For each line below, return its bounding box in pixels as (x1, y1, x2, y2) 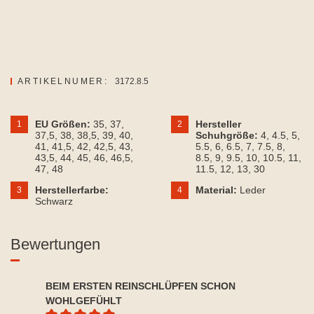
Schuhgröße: (196, 130, 261, 142)
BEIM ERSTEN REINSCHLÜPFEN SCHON (46, 280, 235, 292)
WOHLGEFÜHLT (46, 295, 122, 307)
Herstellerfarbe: (35, 184, 109, 196)
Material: (196, 184, 240, 196)
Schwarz (35, 196, 73, 207)
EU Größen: (35, 118, 93, 130)
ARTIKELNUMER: (18, 76, 109, 87)
